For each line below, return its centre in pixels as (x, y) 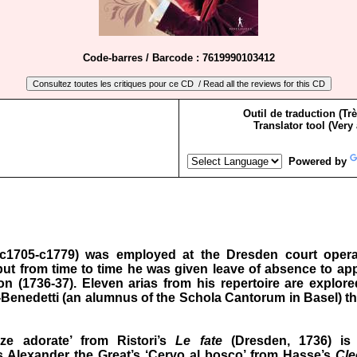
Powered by (316, 162)
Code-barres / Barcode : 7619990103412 (178, 58)
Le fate (199, 341)
